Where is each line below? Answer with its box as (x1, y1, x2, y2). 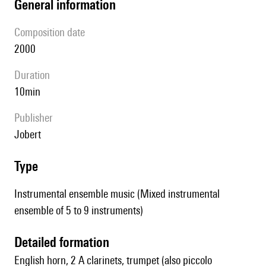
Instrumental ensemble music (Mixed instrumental (14, 187, 220, 201)
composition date (20, 26, 85, 39)
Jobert (20, 128, 41, 141)
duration (21, 68, 50, 82)
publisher (20, 111, 53, 125)
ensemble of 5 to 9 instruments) (14, 204, 143, 217)
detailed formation (22, 234, 109, 251)
